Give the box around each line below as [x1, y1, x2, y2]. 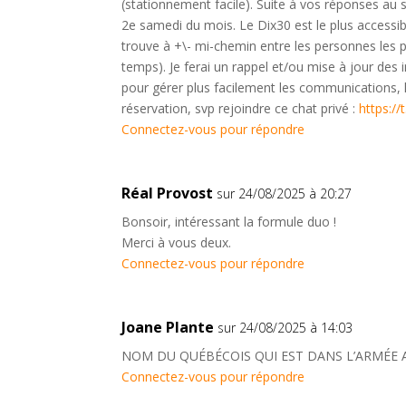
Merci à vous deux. [121, 234, 232, 252]
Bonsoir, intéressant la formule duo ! [121, 213, 337, 231]
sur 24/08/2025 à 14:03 [217, 319, 353, 337]
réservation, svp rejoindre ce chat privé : [121, 100, 360, 118]
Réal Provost [121, 183, 214, 204]
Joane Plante [121, 317, 215, 338]
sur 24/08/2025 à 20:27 [217, 185, 353, 203]
